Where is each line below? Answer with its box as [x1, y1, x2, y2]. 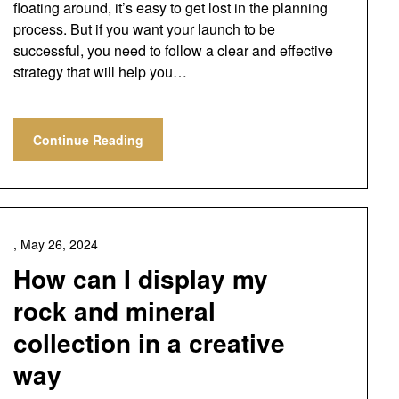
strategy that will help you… [12, 61, 187, 82]
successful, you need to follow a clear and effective [12, 40, 333, 61]
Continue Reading [32, 131, 143, 149]
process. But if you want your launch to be [12, 19, 275, 39]
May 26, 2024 [20, 235, 98, 253]
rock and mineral [12, 292, 216, 329]
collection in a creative [12, 324, 285, 361]
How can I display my [12, 260, 268, 297]
